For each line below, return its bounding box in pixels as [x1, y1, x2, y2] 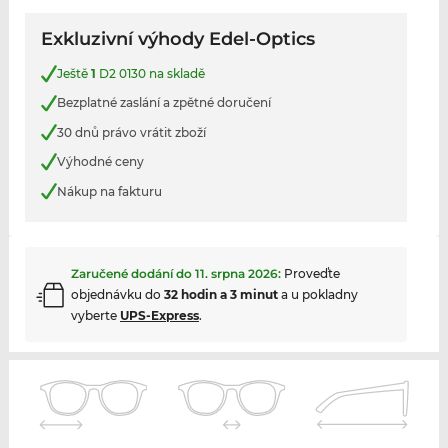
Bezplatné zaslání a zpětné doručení [56, 95, 271, 111]
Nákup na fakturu [56, 183, 162, 199]
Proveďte [283, 266, 340, 282]
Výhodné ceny [56, 154, 144, 170]
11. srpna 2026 [194, 266, 278, 282]
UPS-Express [119, 308, 199, 324]
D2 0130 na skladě [95, 65, 205, 81]
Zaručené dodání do [70, 266, 195, 282]
